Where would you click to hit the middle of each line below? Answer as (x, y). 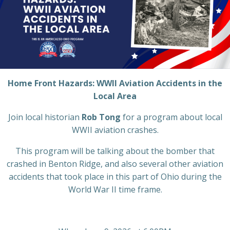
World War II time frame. (115, 189)
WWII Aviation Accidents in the (159, 83)
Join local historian (45, 117)
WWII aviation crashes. (115, 130)
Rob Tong (101, 117)
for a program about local (171, 117)
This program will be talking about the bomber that (115, 151)
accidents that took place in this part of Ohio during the (115, 176)
